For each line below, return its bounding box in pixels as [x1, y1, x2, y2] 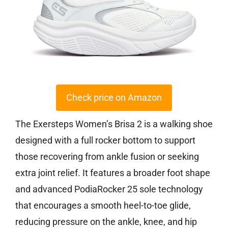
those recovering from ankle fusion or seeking [15, 151, 199, 162]
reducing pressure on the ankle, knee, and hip [15, 216, 197, 227]
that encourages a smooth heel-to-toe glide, [15, 199, 191, 211]
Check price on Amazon [66, 92, 162, 103]
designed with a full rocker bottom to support [15, 134, 195, 146]
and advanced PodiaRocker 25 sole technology [15, 183, 203, 194]
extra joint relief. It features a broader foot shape [15, 167, 210, 178]
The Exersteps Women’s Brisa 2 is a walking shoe [15, 118, 213, 129]
